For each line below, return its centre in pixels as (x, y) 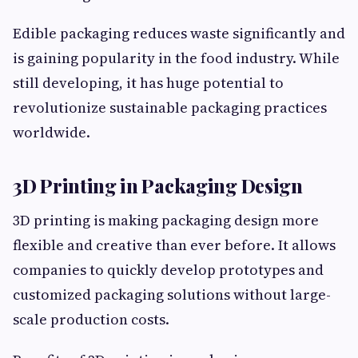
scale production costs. (91, 320)
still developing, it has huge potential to (148, 83)
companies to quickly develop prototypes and (168, 270)
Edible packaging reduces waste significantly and (179, 34)
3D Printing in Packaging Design (158, 186)
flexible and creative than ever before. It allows (174, 245)
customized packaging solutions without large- (172, 295)
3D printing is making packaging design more (166, 221)
